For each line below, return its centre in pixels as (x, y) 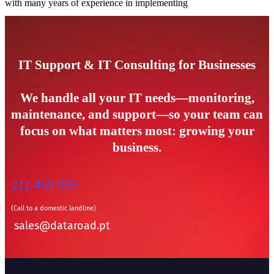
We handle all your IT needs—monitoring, (137, 98)
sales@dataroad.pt (62, 226)
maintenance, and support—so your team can (137, 115)
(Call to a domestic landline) (54, 209)
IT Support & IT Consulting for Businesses (137, 65)
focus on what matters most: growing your (137, 131)
